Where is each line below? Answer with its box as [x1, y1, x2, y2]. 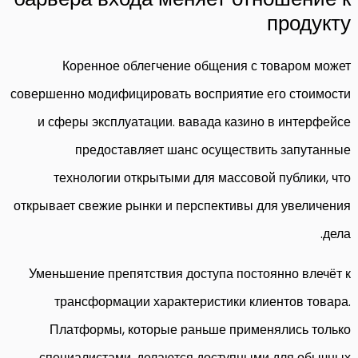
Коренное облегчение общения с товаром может [62, 56, 351, 75]
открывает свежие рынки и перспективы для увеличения [14, 196, 351, 215]
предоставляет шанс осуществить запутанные [75, 140, 351, 159]
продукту [267, 8, 351, 38]
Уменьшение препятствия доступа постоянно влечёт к [29, 264, 351, 283]
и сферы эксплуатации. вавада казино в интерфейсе [38, 112, 351, 131]
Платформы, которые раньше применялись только [50, 320, 351, 339]
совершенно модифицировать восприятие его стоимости [10, 84, 351, 103]
